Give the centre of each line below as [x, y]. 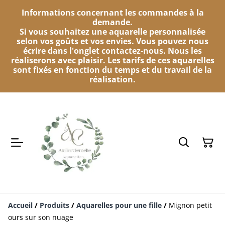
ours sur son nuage [41, 217]
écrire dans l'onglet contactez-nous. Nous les [113, 51]
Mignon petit [190, 205]
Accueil [20, 205]
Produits [54, 205]
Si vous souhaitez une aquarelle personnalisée [113, 32]
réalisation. [113, 79]
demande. [113, 22]
